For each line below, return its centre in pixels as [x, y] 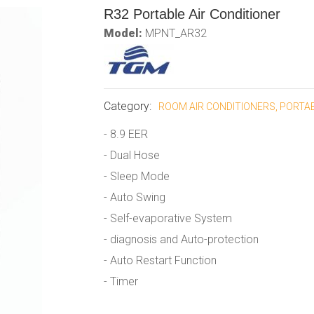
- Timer [121, 281]
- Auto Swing [134, 197]
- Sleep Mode [136, 176]
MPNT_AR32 [176, 33]
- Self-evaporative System [168, 218]
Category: [127, 106]
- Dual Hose [131, 155]
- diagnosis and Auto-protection [181, 239]
